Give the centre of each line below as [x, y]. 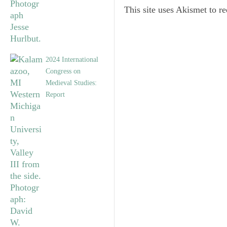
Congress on [63, 71]
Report [55, 94]
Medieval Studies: [71, 83]
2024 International [72, 60]
